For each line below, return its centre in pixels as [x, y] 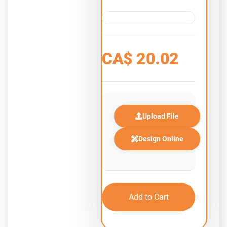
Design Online [161, 139]
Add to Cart [148, 197]
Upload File [161, 116]
